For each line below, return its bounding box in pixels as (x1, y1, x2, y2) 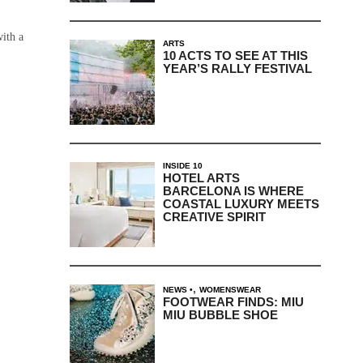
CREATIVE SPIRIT (162, 209, 266, 224)
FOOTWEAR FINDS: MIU (162, 294, 304, 309)
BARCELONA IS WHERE (162, 183, 304, 198)
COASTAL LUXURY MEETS (162, 196, 319, 211)
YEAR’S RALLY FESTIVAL (162, 61, 312, 75)
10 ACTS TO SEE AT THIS (162, 48, 308, 62)
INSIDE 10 (162, 160, 203, 170)
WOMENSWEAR (199, 284, 261, 294)
